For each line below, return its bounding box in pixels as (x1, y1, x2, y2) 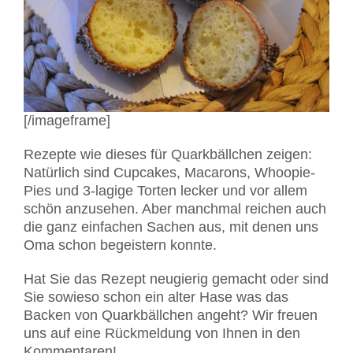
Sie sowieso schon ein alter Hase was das (24, 289, 288, 306)
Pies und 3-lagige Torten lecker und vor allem (24, 183, 307, 199)
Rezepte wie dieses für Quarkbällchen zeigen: (24, 147, 312, 163)
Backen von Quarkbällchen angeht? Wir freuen (24, 307, 318, 324)
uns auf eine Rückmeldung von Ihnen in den (24, 325, 300, 342)
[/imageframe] (24, 113, 110, 129)
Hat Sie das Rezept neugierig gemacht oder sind (24, 271, 329, 288)
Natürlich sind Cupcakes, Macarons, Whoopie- (24, 165, 315, 181)
